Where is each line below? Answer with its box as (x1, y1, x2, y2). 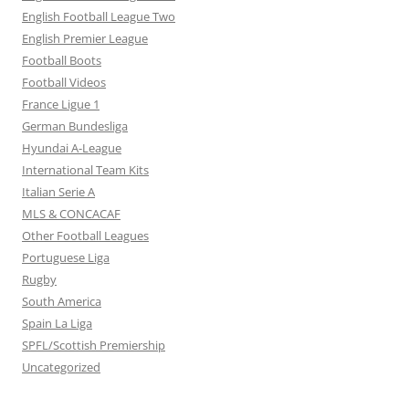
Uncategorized (22, 359, 100, 375)
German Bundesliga (22, 118, 128, 134)
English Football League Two (22, 8, 175, 25)
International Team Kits (22, 162, 149, 178)
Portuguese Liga (22, 249, 110, 266)
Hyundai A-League (22, 140, 121, 156)
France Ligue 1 (22, 96, 100, 112)
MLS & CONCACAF (22, 205, 121, 222)
